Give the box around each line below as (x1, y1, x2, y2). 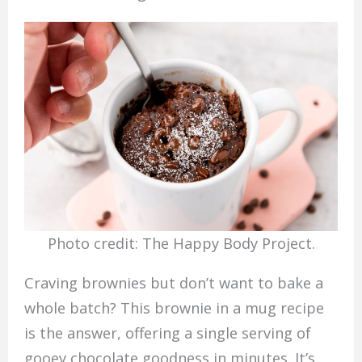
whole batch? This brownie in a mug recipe (23, 298, 324, 318)
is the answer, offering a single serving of (23, 323, 311, 343)
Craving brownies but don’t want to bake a (23, 273, 323, 293)
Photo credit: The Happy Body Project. (47, 233, 315, 253)
